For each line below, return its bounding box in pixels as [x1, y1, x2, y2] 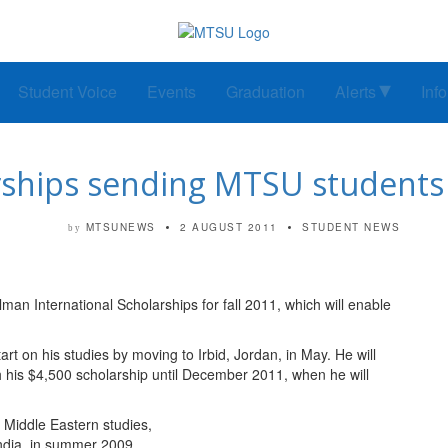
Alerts [335, 80, 376, 104]
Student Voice [18, 80, 117, 104]
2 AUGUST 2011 [180, 220, 278, 235]
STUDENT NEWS [302, 220, 400, 235]
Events [147, 80, 196, 104]
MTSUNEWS [85, 220, 156, 235]
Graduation [226, 80, 305, 104]
